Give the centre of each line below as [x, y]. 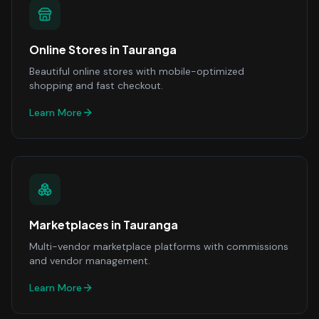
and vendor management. [90, 261]
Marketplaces [69, 225]
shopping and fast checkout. [96, 85]
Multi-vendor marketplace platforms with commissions [159, 246]
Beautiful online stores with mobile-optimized [137, 71]
